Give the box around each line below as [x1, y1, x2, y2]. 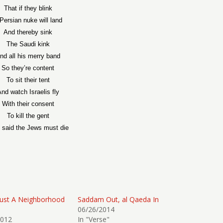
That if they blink [3, 4, 52, 12]
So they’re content [1, 64, 55, 72]
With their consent [1, 100, 54, 108]
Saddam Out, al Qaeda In [78, 195, 159, 204]
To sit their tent [6, 76, 50, 84]
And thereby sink [3, 28, 53, 36]
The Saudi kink [6, 40, 50, 48]
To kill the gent [6, 112, 49, 119]
